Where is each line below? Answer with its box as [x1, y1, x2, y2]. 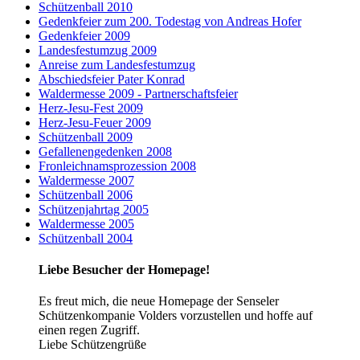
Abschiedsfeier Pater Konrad [39, 72, 185, 86]
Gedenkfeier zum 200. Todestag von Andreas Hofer [39, 14, 301, 28]
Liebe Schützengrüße [39, 337, 146, 352]
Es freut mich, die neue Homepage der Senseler [39, 294, 279, 309]
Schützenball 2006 [39, 187, 133, 202]
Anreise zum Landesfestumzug [39, 57, 195, 72]
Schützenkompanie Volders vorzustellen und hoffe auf [39, 309, 313, 323]
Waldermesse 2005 [39, 216, 134, 231]
